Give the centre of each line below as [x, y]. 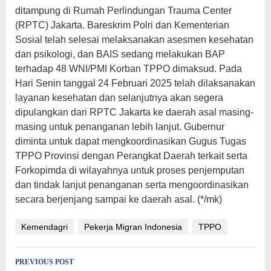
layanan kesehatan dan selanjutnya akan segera [119, 97]
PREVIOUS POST [44, 262]
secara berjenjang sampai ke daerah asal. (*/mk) [119, 199]
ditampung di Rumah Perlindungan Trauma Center [123, 10]
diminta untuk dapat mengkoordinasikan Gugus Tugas [131, 141]
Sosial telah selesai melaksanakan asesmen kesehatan [134, 39]
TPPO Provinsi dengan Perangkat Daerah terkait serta [131, 155]
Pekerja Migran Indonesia [133, 227]
